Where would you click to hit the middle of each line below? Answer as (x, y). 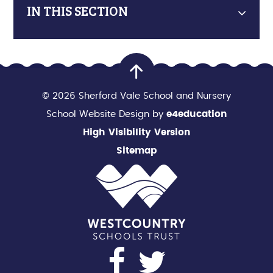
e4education (197, 114)
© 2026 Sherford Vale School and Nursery (136, 96)
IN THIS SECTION (78, 11)
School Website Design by (106, 114)
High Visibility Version (136, 132)
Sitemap (136, 151)
